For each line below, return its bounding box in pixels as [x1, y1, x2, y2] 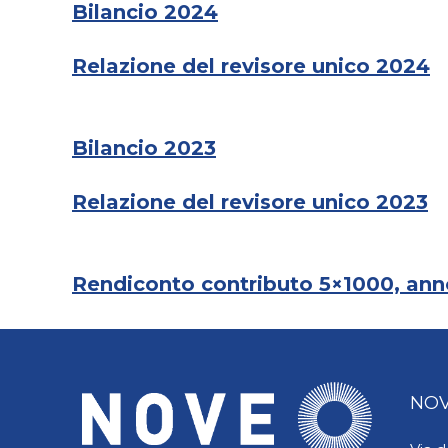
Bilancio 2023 [72, 136, 216, 161]
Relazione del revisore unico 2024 [72, 54, 430, 79]
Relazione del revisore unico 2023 [72, 190, 428, 215]
